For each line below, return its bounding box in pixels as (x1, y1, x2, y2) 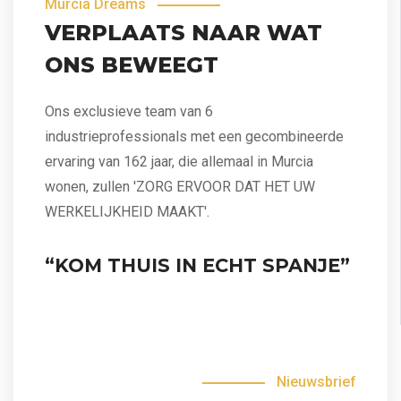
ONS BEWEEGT (45, 51, 218, 78)
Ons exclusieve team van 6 (45, 102, 213, 120)
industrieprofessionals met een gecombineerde (45, 127, 344, 145)
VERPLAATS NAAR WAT (45, 19, 322, 46)
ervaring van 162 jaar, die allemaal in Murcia (45, 152, 313, 170)
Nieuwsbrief (277, 372, 356, 390)
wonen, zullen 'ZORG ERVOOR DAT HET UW (45, 177, 315, 195)
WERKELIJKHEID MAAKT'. (45, 202, 209, 220)
